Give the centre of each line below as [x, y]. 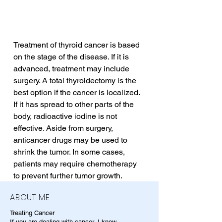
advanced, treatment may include [72, 69]
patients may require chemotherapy [76, 164]
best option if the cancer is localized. [78, 93]
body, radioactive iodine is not [66, 116]
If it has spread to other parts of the [75, 105]
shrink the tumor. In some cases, [70, 152]
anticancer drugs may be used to [71, 140]
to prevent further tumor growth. [68, 176]
